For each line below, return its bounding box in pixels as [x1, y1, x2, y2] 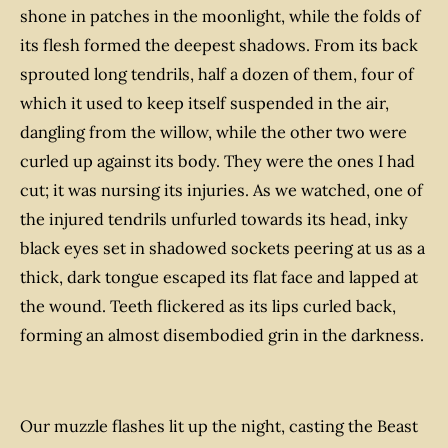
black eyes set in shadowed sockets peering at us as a [20, 238, 425, 259]
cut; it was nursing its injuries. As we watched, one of [20, 180, 423, 201]
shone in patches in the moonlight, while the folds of [20, 6, 421, 27]
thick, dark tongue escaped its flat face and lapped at [20, 267, 418, 288]
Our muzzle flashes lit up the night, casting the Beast [20, 416, 418, 437]
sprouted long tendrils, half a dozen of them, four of [20, 64, 414, 85]
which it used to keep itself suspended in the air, [20, 93, 389, 114]
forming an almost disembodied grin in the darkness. [20, 325, 424, 346]
